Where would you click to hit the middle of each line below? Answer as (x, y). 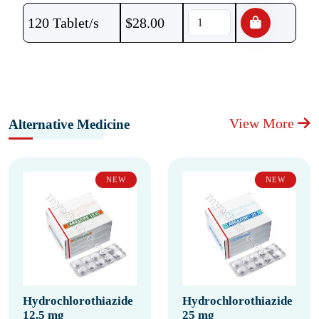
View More (263, 123)
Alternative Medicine (69, 124)
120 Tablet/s (63, 23)
